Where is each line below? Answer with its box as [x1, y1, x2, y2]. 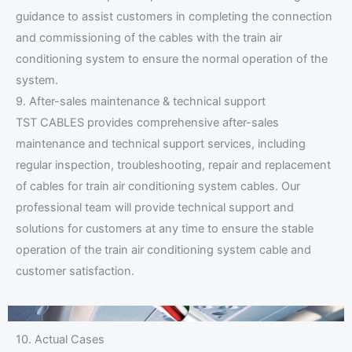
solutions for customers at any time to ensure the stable [16, 222, 313, 236]
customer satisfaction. [16, 264, 134, 279]
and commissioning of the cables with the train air [16, 31, 282, 46]
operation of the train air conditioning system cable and [16, 243, 311, 258]
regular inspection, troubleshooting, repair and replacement [16, 158, 331, 173]
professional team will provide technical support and [16, 200, 294, 215]
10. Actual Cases [16, 332, 104, 347]
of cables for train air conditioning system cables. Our [16, 179, 300, 194]
